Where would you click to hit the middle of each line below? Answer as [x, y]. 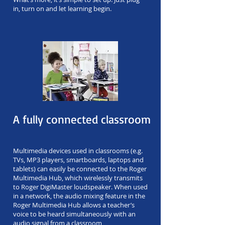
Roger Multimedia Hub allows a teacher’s [74, 205]
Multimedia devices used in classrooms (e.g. [78, 151]
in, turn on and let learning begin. [62, 9]
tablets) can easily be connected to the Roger [80, 169]
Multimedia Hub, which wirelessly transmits [78, 178]
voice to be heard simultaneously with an [74, 214]
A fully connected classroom [82, 119]
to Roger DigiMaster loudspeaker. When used [80, 187]
